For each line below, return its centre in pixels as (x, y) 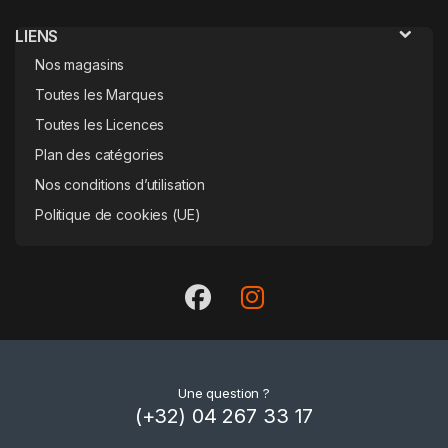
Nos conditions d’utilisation (120, 184)
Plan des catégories (100, 154)
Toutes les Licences (100, 124)
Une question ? (224, 392)
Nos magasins (80, 64)
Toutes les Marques (99, 94)
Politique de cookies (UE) (118, 214)
